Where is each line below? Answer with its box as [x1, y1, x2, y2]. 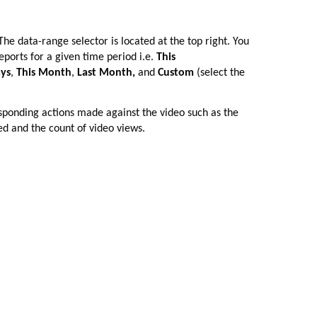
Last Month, [77, 67, 139, 79]
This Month [16, 67, 72, 79]
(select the [197, 67, 246, 79]
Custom [158, 67, 197, 79]
